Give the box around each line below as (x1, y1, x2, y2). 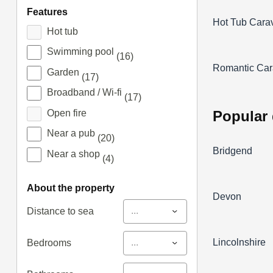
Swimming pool (46, 46, 116, 57)
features (32, 7, 68, 18)
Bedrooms (26, 237, 71, 248)
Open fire (46, 107, 87, 118)
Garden (46, 66, 82, 77)
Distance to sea (26, 205, 94, 216)
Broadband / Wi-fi (46, 87, 124, 98)
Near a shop (46, 148, 102, 159)
